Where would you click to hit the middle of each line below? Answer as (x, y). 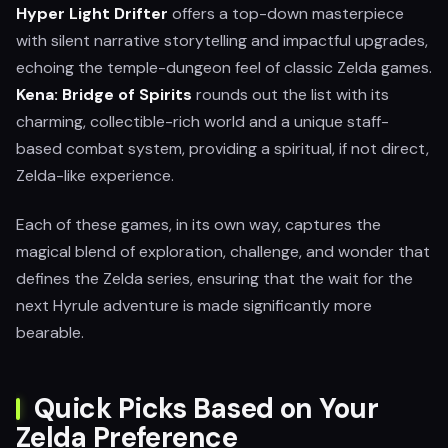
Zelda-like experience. (95, 175)
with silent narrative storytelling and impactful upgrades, (222, 40)
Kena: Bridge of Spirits (104, 94)
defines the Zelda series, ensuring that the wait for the (214, 278)
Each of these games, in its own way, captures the (198, 224)
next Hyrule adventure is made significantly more (194, 305)
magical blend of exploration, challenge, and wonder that (223, 251)
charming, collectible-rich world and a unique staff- (202, 121)
